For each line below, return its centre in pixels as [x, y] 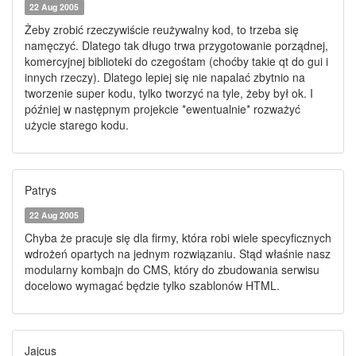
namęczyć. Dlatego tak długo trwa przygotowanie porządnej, [176, 45]
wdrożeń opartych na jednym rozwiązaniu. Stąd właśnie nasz [178, 253]
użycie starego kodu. [77, 125]
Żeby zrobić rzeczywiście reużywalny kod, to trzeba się [162, 29]
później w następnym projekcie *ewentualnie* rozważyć [163, 109]
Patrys [41, 190]
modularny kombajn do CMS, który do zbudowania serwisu [172, 269]
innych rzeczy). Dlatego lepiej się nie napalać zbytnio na [165, 77]
